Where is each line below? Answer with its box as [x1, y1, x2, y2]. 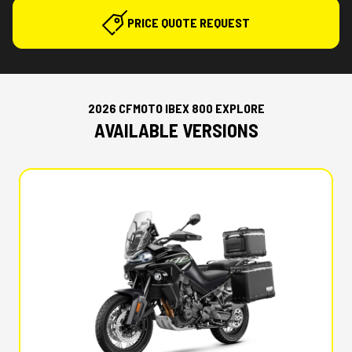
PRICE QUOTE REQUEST [127, 15, 250, 30]
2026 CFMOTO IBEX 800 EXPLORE [87, 101, 265, 115]
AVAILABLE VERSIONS [93, 119, 258, 141]
